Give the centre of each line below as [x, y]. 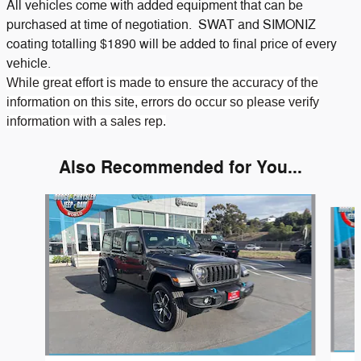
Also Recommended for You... [180, 167]
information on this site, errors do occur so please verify [163, 102]
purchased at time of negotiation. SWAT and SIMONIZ [161, 25]
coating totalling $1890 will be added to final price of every [173, 44]
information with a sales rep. [86, 121]
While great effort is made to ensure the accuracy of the [162, 82]
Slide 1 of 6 [34, 201]
